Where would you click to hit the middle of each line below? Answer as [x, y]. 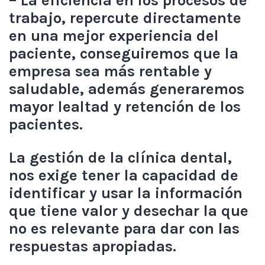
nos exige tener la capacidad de [124, 175]
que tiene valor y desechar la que [129, 211]
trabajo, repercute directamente [125, 18]
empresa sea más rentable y [110, 71]
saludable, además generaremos [127, 89]
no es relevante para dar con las [124, 229]
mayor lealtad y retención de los [125, 107]
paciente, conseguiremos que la [124, 54]
